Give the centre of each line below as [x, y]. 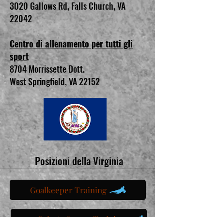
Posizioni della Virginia [79, 161]
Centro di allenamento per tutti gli [71, 44]
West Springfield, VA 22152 [55, 81]
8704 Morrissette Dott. [47, 69]
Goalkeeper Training [68, 190]
